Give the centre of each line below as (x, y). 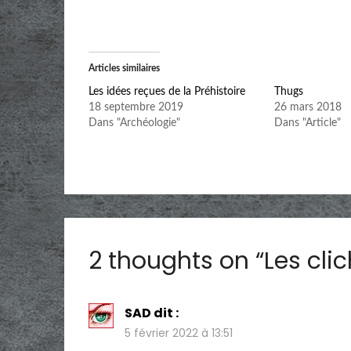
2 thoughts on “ (177, 261)
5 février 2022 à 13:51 (179, 333)
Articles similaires (125, 68)
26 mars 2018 (308, 107)
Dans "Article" (307, 123)
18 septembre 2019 (136, 107)
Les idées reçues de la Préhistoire (167, 91)
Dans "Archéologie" (135, 123)
